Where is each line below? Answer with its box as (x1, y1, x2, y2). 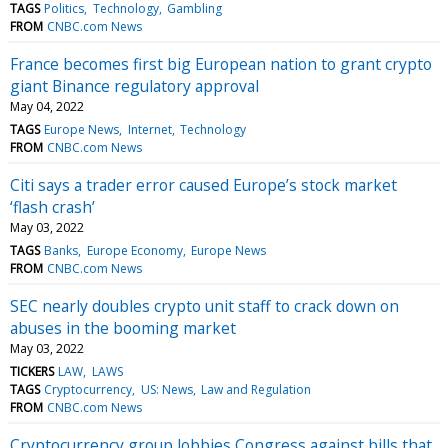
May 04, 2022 (10, 97, 84, 115)
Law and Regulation (200, 380, 311, 398)
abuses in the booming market (10, 316, 236, 339)
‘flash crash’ (10, 195, 95, 218)
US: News (140, 380, 193, 398)
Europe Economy (86, 241, 183, 259)
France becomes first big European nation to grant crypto (10, 52, 432, 75)
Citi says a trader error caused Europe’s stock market (10, 173, 397, 196)
